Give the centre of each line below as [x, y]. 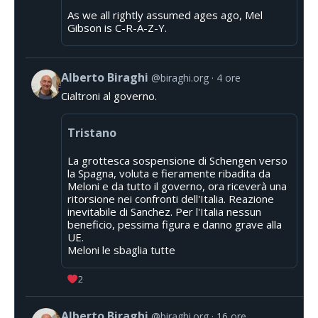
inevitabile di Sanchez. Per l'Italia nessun [164, 212]
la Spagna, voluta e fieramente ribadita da [169, 174]
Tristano [92, 133]
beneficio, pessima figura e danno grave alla [175, 225]
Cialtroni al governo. [109, 96]
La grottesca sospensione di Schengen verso [177, 161]
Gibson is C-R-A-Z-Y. [117, 28]
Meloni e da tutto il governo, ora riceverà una [177, 186]
